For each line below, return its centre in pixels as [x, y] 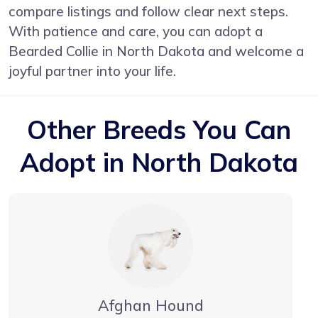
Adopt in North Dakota [159, 163]
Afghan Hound [150, 306]
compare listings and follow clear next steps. [148, 12]
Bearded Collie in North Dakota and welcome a [156, 51]
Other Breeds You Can [159, 130]
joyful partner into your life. [92, 71]
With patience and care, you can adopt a [136, 32]
